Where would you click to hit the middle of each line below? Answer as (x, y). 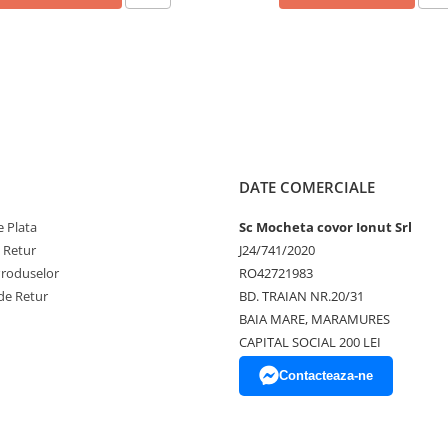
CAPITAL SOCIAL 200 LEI (310, 342)
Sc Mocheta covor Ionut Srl (325, 227)
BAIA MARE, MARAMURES (314, 319)
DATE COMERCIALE (307, 187)
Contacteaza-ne (326, 375)
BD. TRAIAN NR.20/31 (301, 296)
